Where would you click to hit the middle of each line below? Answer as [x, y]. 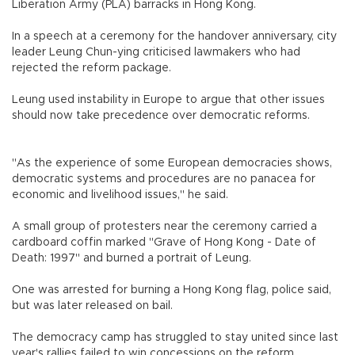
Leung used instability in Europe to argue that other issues [168, 100]
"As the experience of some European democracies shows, [172, 164]
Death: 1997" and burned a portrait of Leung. [132, 259]
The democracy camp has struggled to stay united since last [175, 338]
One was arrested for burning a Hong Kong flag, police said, [172, 290]
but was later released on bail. [97, 306]
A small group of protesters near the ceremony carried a [164, 227]
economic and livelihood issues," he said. [120, 195]
